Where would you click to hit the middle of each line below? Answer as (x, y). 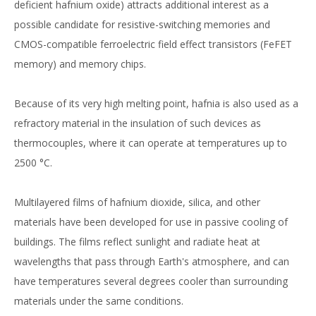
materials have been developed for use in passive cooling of (151, 221)
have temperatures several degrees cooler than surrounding (151, 281)
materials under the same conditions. (99, 300)
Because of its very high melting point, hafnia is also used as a (156, 103)
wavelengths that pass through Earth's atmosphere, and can (152, 261)
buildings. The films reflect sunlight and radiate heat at (137, 241)
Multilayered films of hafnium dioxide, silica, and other (137, 202)
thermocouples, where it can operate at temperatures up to (151, 142)
